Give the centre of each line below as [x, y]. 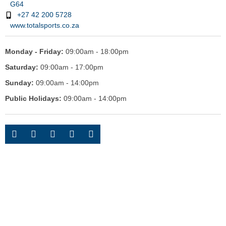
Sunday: [19, 83]
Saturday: [22, 67]
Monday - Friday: [34, 51]
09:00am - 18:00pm [96, 51]
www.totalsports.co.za [45, 25]
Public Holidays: [33, 98]
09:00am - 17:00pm [71, 67]
